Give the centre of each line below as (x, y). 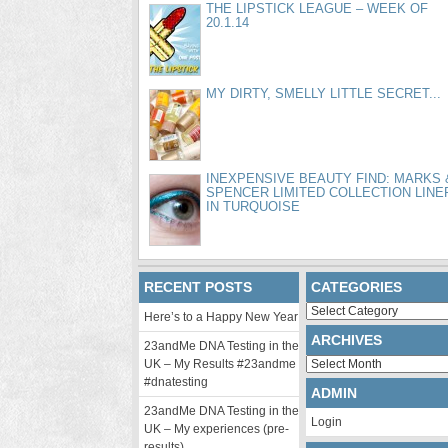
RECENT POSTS (198, 287)
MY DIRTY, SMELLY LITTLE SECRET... (323, 93)
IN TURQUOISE (253, 206)
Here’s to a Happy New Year (221, 317)
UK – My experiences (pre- (216, 429)
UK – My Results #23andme (220, 364)
